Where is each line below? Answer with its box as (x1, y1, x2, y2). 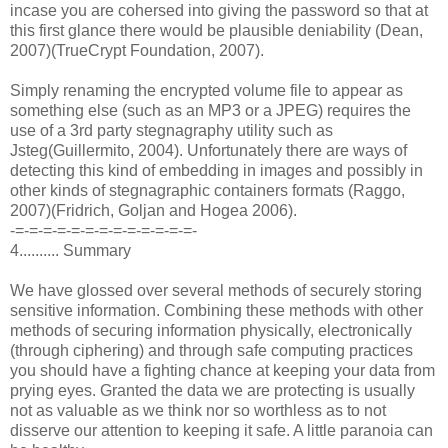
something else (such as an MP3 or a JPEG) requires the (10, 101, 411, 119)
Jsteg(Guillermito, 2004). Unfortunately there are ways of (10, 141, 407, 159)
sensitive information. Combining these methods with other (10, 301, 423, 319)
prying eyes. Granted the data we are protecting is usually (10, 381, 415, 399)
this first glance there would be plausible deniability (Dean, (10, 21, 423, 39)
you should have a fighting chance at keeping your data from (10, 361, 435, 379)
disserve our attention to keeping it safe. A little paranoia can (10, 421, 433, 439)
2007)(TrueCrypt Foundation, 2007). (10, 41, 264, 59)
